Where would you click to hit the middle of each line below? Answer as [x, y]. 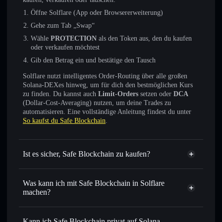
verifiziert [37, 178]
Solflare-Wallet [124, 207]
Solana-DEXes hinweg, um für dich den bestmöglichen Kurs [108, 85]
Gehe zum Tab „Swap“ [63, 26]
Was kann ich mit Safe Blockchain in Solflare [94, 183]
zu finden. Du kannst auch [60, 94]
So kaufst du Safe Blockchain [64, 121]
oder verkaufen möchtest [65, 47]
